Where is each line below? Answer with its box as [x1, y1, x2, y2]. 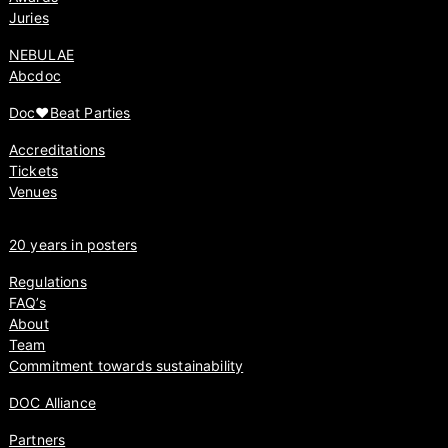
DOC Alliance [8, 394, 96, 412]
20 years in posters [8, 236, 137, 254]
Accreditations [8, 141, 106, 159]
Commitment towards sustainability [8, 357, 244, 375]
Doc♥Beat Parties [8, 104, 131, 122]
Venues [8, 183, 57, 201]
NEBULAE [8, 46, 75, 64]
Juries [8, 9, 49, 27]
